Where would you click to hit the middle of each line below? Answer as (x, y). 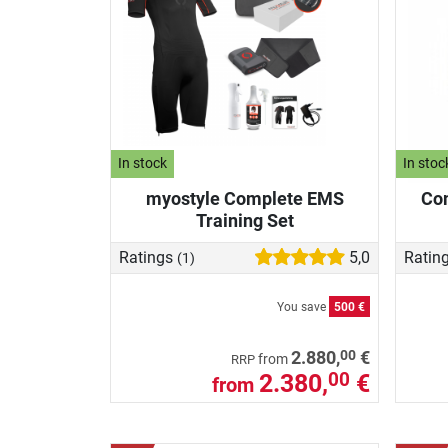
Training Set (244, 220)
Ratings (148, 257)
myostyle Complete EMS (244, 198)
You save (303, 306)
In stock (143, 164)
